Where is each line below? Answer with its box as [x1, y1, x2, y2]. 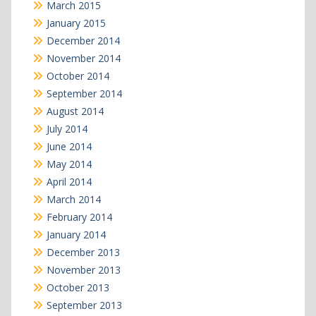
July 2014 [46, 122, 87, 136]
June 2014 [46, 140, 92, 154]
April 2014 [46, 175, 92, 189]
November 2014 [46, 51, 121, 66]
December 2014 [46, 34, 120, 48]
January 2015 [46, 16, 106, 30]
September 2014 [46, 87, 122, 101]
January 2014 [46, 228, 106, 242]
